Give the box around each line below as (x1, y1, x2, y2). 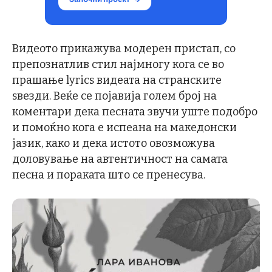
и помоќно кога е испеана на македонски (12, 121, 237, 135)
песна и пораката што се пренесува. (12, 168, 205, 182)
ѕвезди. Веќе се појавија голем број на (12, 89, 217, 103)
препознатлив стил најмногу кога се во (12, 58, 224, 72)
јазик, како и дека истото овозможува (12, 137, 215, 151)
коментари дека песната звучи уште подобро (12, 105, 257, 119)
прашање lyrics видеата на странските (12, 73, 222, 87)
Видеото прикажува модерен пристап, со (12, 42, 236, 56)
